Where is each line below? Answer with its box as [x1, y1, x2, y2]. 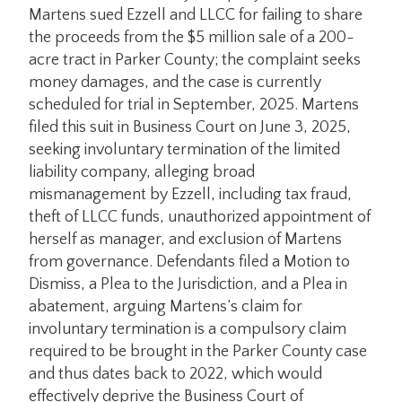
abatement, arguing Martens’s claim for [29, 297, 302, 316]
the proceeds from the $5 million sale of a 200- [29, 28, 354, 47]
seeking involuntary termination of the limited [29, 140, 340, 159]
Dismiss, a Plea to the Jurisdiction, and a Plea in [29, 275, 347, 293]
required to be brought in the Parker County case [29, 342, 367, 361]
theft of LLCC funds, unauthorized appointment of [29, 207, 371, 226]
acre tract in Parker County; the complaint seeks [29, 50, 361, 69]
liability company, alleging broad [29, 162, 255, 181]
